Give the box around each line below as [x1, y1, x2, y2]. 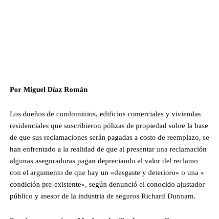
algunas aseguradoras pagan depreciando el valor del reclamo [10, 157, 198, 165]
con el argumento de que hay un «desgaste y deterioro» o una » [10, 169, 204, 177]
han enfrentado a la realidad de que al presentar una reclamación [10, 145, 207, 153]
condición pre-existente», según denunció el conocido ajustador [10, 180, 205, 189]
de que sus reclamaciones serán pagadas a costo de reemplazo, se [10, 133, 209, 142]
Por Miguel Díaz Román [10, 86, 88, 94]
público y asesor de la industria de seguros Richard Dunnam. [10, 192, 196, 200]
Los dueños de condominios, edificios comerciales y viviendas [10, 110, 201, 118]
